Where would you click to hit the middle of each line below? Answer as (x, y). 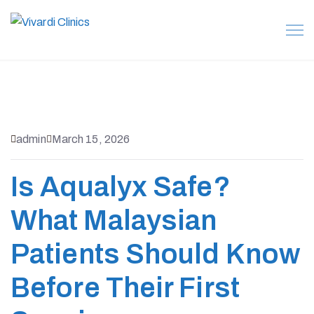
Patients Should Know (156, 254)
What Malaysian (114, 220)
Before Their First (125, 288)
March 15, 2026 (91, 139)
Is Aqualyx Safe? (121, 187)
